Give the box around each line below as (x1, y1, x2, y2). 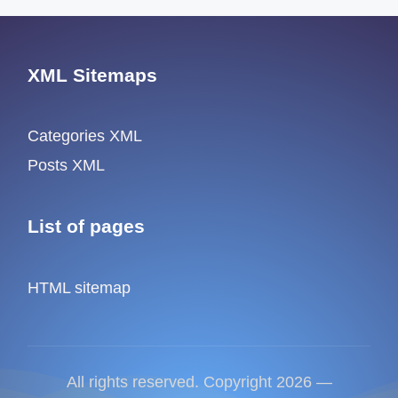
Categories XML (28, 127, 143, 146)
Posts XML (28, 155, 106, 174)
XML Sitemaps (28, 64, 158, 85)
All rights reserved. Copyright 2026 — (66, 373, 332, 392)
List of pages (28, 216, 146, 237)
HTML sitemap (28, 279, 131, 298)
